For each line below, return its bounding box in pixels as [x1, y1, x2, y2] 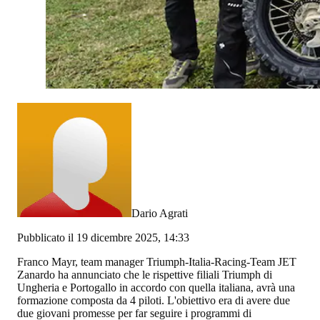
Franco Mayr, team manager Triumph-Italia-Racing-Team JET [17, 255, 296, 268]
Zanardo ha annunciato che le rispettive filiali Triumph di [17, 268, 272, 281]
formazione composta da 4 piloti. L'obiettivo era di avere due [17, 294, 290, 306]
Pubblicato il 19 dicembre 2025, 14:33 [17, 231, 189, 244]
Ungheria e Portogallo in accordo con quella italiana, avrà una [17, 281, 295, 294]
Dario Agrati [131, 206, 188, 219]
